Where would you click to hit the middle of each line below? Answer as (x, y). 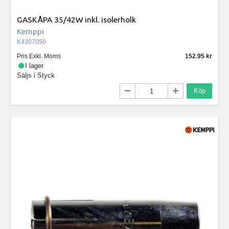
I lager (35, 65)
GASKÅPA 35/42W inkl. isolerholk (76, 19)
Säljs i (27, 75)
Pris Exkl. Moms (39, 56)
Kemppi (30, 31)
